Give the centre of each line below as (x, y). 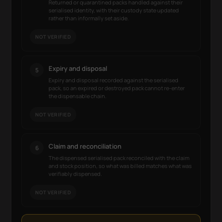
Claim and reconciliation (85, 146)
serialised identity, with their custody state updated (114, 10)
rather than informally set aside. (89, 18)
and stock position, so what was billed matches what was (120, 166)
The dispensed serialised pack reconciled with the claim (119, 158)
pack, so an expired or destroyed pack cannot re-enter (117, 88)
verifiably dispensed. (76, 174)
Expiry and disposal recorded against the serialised (114, 80)
